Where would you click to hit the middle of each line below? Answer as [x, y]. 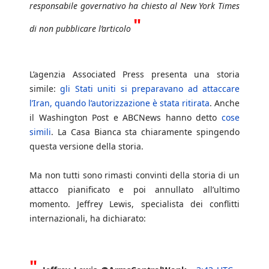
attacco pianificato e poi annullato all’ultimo [134, 190]
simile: [45, 89]
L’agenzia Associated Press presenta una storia [134, 74]
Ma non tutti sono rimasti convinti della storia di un [134, 175]
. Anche [225, 103]
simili [40, 132]
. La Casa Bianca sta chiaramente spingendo [145, 132]
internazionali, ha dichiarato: [88, 219]
